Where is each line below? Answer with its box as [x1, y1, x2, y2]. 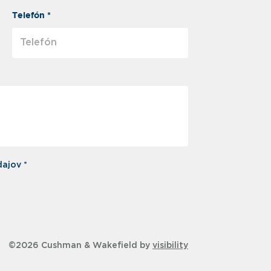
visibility [152, 241, 188, 250]
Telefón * [12, 11, 51, 19]
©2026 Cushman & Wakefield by [8, 241, 152, 250]
